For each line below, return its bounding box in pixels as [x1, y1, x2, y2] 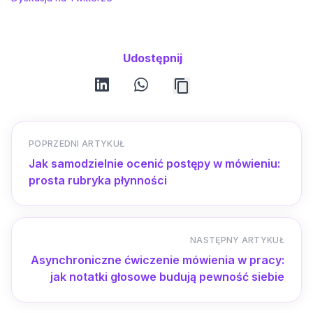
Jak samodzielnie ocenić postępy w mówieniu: [29, 156, 280, 171]
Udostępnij [122, 51, 182, 66]
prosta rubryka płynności [29, 173, 167, 188]
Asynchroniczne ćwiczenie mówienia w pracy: [31, 253, 284, 268]
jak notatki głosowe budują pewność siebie [50, 270, 284, 284]
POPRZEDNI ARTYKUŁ [29, 138, 125, 150]
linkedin [94, 78, 130, 90]
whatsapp [133, 78, 178, 90]
